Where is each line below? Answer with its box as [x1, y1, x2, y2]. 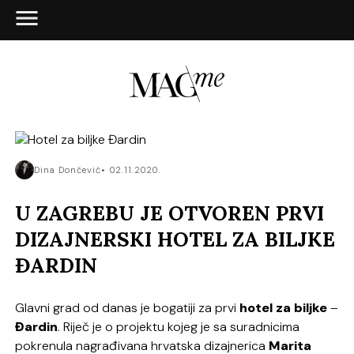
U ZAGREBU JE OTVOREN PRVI [15, 200, 325, 227]
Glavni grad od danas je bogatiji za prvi [15, 299, 240, 316]
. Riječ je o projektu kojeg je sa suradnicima [58, 318, 300, 335]
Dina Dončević [34, 164, 102, 176]
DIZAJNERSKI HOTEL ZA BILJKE [15, 226, 336, 253]
